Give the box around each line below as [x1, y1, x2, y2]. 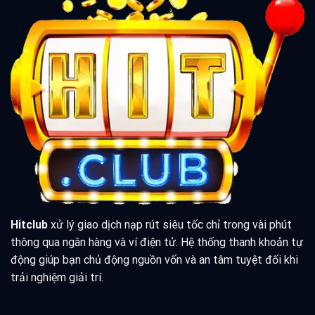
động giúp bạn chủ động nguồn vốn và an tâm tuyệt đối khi [11, 253, 298, 267]
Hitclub [11, 218, 48, 232]
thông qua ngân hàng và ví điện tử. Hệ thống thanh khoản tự [11, 236, 303, 250]
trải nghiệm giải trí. [11, 271, 103, 285]
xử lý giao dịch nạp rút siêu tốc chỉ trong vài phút [48, 218, 292, 232]
